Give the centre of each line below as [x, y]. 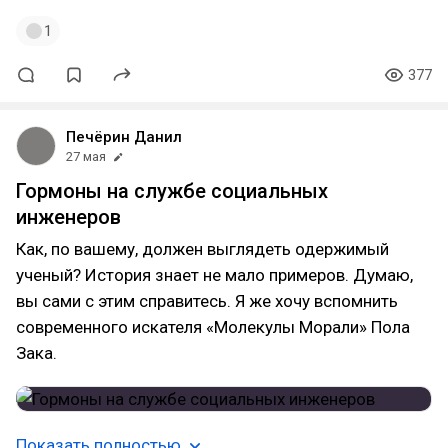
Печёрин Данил [124, 137]
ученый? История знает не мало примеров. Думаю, [214, 275]
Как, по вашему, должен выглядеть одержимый [202, 249]
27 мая [86, 156]
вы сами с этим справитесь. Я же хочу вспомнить [207, 301]
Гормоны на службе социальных [172, 191]
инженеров [68, 217]
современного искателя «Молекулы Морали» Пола [213, 327]
